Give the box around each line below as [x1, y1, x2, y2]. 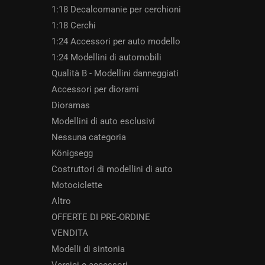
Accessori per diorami [51, 84, 139, 95]
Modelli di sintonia [51, 244, 125, 255]
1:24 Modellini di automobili [51, 52, 161, 63]
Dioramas [51, 100, 90, 111]
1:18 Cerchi [51, 20, 96, 31]
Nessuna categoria [51, 132, 126, 143]
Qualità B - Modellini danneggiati [51, 68, 179, 79]
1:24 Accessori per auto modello [51, 36, 180, 47]
